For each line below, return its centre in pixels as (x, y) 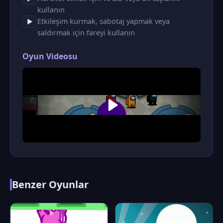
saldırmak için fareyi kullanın (86, 32)
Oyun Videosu (50, 56)
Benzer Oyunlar (50, 184)
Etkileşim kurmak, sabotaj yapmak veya (104, 21)
